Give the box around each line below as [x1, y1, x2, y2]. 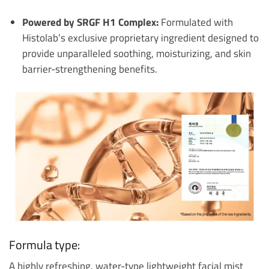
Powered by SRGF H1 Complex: [22, 14, 159, 29]
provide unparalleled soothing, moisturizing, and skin [22, 45, 251, 61]
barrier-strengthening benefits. [22, 61, 157, 76]
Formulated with [158, 14, 233, 29]
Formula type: [9, 235, 80, 254]
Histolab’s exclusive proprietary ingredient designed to [22, 29, 259, 45]
